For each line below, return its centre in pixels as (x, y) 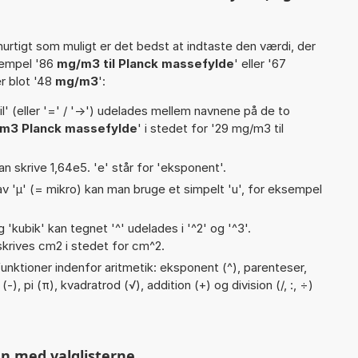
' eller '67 (260, 63)
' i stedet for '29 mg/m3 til (211, 128)
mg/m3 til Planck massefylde (145, 63)
